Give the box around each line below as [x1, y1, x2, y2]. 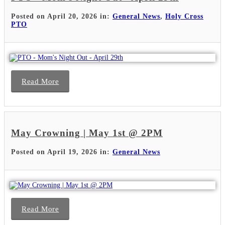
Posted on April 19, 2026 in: [11, 148, 113, 156]
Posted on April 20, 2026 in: [11, 12, 113, 20]
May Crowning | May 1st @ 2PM [11, 128, 163, 139]
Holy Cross [165, 12, 203, 20]
